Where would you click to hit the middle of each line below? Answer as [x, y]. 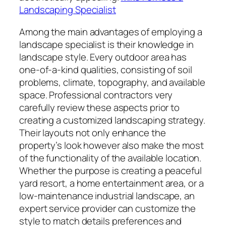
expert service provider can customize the [107, 208]
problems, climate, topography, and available [112, 82]
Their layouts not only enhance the [93, 132]
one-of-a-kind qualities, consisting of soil [106, 69]
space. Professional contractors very [96, 95]
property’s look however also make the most [111, 145]
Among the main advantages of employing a [111, 32]
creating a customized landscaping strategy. [112, 120]
